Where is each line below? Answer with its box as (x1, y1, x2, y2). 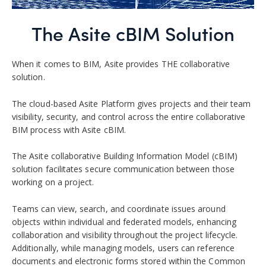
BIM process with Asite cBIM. (12, 123, 126, 135)
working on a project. (12, 176, 94, 188)
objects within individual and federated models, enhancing (12, 216, 236, 227)
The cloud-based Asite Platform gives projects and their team (12, 97, 251, 109)
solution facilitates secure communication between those (12, 163, 235, 175)
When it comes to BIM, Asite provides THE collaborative (12, 58, 230, 70)
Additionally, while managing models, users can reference (12, 242, 235, 254)
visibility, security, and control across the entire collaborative (12, 110, 246, 122)
